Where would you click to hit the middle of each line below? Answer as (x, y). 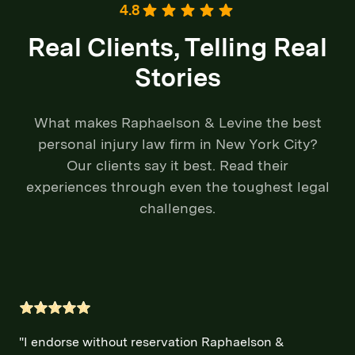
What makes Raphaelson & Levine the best (177, 122)
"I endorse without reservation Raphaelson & (152, 342)
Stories (177, 77)
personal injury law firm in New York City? (177, 144)
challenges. (177, 208)
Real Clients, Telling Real (177, 47)
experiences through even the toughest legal (177, 187)
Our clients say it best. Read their (177, 165)
